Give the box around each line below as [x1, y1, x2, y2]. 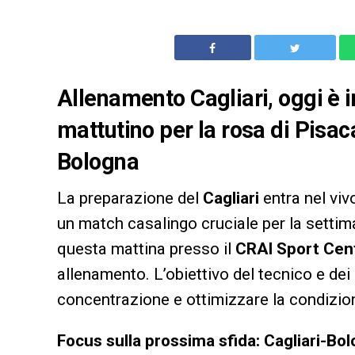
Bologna [57, 147, 139, 175]
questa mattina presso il [57, 239, 235, 258]
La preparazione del [57, 188, 203, 208]
